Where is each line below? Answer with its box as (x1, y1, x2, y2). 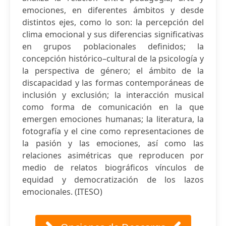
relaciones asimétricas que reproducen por (22, 150, 204, 161)
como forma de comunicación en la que (22, 101, 204, 112)
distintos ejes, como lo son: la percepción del (22, 17, 204, 28)
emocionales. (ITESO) (22, 186, 102, 197)
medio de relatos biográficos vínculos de (22, 162, 204, 173)
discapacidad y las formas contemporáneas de (22, 77, 204, 88)
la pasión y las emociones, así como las (22, 138, 204, 149)
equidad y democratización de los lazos (22, 174, 204, 185)
